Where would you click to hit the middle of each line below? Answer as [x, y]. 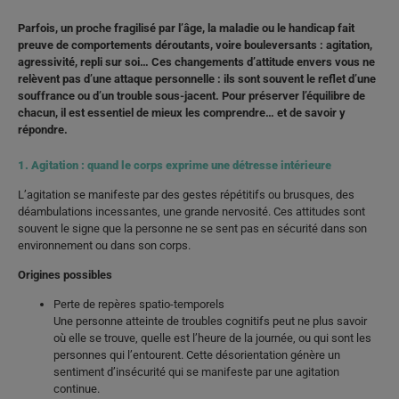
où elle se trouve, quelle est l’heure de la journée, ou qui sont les [212, 338]
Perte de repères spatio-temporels [139, 305]
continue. [77, 389]
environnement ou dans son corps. [104, 245]
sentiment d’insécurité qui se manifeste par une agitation [196, 372]
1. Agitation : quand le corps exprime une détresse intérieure [175, 165]
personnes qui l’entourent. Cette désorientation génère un [197, 355]
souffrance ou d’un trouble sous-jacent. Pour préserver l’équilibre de [191, 96]
